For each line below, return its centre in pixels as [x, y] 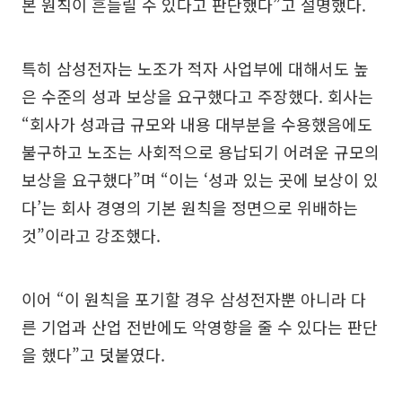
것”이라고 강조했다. [91, 235]
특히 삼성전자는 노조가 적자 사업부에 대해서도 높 [195, 68]
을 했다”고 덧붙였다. [93, 354]
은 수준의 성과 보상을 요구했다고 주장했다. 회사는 [197, 96]
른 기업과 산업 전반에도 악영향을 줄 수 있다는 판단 [200, 327]
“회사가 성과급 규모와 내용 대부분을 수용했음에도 [197, 124]
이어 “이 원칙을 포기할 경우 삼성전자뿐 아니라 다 [194, 299]
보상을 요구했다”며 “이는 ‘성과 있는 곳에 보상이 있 [200, 179]
